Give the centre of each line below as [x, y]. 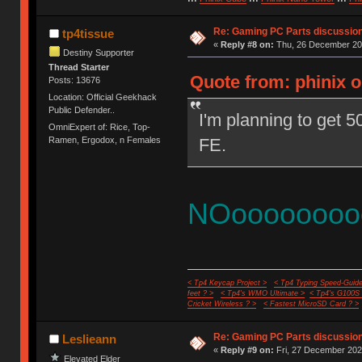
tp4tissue [88, 33]
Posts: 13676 [75, 80]
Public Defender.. [82, 110]
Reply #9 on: [247, 350]
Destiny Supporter [99, 52]
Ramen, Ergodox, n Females [105, 140]
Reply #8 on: [247, 44]
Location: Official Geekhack [103, 97]
